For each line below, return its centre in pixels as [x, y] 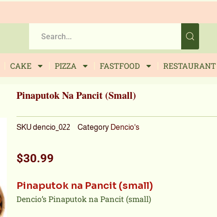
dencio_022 [51, 127]
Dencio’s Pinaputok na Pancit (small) [84, 199]
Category [93, 127]
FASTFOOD [120, 66]
